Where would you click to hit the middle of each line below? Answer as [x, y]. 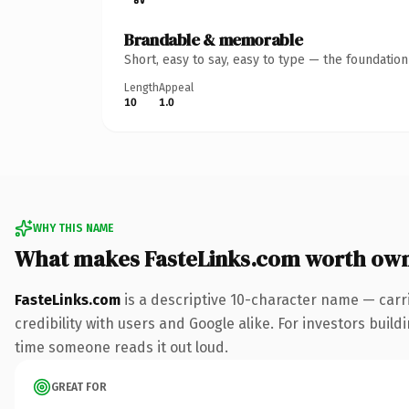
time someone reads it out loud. [121, 347]
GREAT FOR [79, 387]
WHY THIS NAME [73, 228]
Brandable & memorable [214, 39]
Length [142, 87]
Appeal [176, 87]
